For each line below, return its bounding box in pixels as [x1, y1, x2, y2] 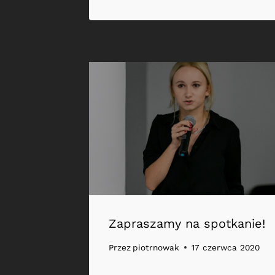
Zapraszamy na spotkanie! [109, 215, 265, 231]
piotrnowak [133, 242, 180, 253]
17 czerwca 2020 [192, 242, 260, 253]
